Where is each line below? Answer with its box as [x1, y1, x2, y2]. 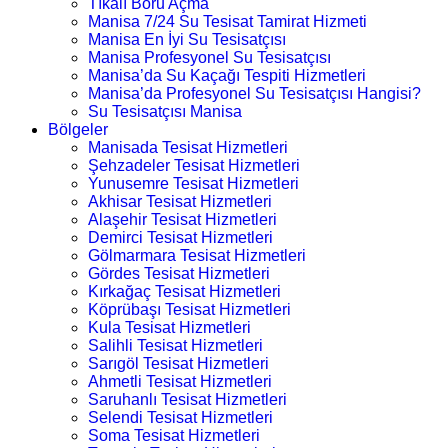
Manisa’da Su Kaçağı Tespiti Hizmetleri [88, 67, 366, 84]
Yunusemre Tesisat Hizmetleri [88, 175, 299, 192]
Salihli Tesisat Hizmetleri [88, 337, 263, 354]
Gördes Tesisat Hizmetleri [88, 265, 270, 282]
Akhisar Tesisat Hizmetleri [88, 193, 272, 210]
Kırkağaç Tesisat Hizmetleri [88, 283, 281, 300]
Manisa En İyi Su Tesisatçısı [88, 31, 286, 48]
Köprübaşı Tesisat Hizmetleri [88, 301, 291, 318]
